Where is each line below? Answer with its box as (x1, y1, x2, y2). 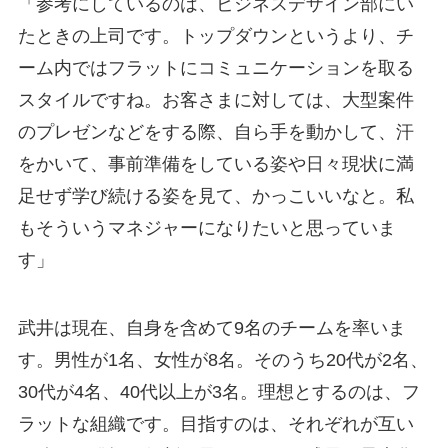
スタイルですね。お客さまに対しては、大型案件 (17, 89, 414, 110)
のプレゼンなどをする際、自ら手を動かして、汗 (17, 121, 414, 142)
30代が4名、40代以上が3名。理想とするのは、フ (17, 381, 420, 402)
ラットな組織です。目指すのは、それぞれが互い (17, 413, 414, 434)
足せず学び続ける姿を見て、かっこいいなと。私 (17, 185, 414, 206)
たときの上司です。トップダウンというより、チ (17, 25, 414, 46)
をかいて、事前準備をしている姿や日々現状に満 (17, 153, 414, 174)
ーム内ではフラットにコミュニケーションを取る (17, 57, 414, 78)
